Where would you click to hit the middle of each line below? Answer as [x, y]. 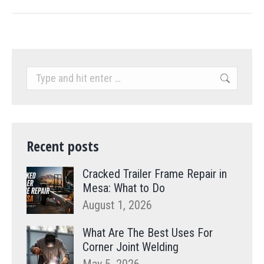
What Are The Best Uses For [148, 233]
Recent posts [63, 146]
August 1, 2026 [117, 205]
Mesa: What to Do [124, 188]
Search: [44, 74]
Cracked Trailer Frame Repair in [155, 174]
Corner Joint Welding [131, 247]
